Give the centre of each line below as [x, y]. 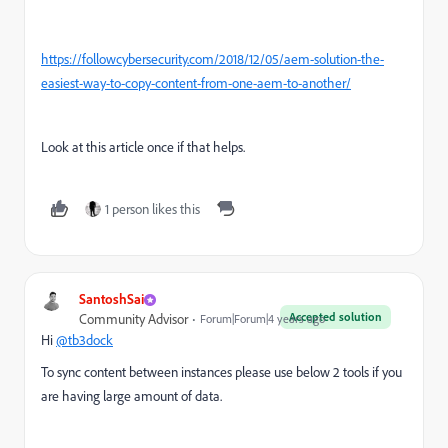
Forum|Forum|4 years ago [262, 318]
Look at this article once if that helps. [143, 147]
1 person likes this [152, 209]
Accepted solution [335, 316]
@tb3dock [84, 340]
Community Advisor [133, 319]
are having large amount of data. [131, 396]
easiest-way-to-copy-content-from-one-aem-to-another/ [196, 83]
